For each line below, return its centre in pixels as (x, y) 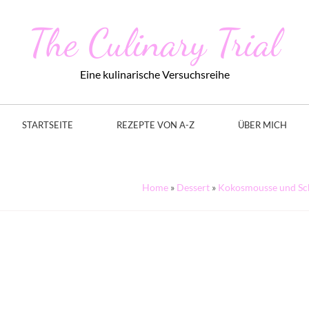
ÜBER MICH (262, 125)
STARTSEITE (48, 125)
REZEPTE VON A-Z (156, 125)
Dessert (193, 187)
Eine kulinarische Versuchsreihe (154, 74)
